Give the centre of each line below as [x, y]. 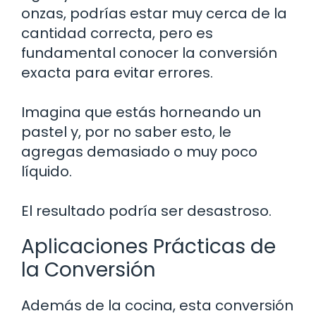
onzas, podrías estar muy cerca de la [154, 14]
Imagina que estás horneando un [141, 113]
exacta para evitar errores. [117, 73]
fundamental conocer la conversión [149, 53]
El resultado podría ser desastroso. [146, 211]
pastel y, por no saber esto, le [126, 132]
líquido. [47, 172]
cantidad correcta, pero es [117, 34]
